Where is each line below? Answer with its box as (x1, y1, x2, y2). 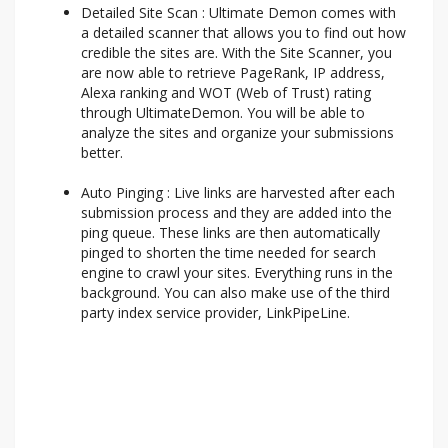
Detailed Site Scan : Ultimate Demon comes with (81, 3, 396, 23)
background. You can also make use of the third (81, 283, 390, 303)
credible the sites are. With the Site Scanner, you (81, 43, 392, 63)
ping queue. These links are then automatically (81, 223, 380, 243)
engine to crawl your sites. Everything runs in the (81, 263, 393, 283)
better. (81, 143, 123, 163)
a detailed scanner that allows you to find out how (81, 23, 406, 43)
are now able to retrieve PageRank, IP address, (81, 63, 385, 83)
